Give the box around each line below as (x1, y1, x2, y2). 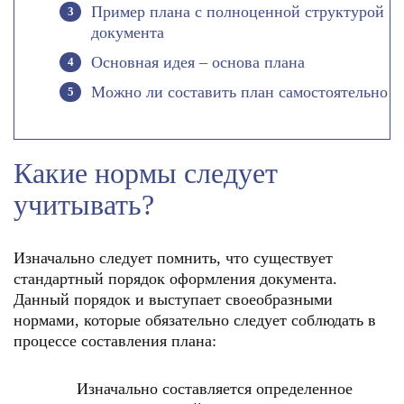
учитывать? (14, 188, 154, 221)
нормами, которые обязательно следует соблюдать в (14, 311, 376, 329)
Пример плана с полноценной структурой (91, 3, 384, 21)
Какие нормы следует (14, 157, 278, 189)
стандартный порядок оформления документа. (14, 270, 337, 288)
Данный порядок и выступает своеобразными (14, 290, 333, 308)
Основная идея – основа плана (91, 53, 305, 71)
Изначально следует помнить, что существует (14, 249, 333, 267)
